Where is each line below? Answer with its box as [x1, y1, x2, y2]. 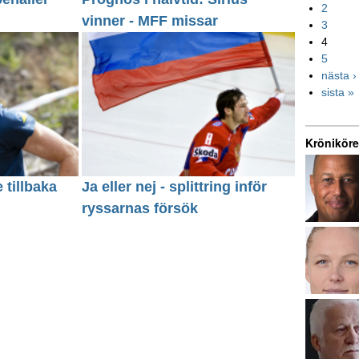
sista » [321, 86, 355, 99]
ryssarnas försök [82, 200, 199, 216]
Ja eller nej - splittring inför [82, 178, 268, 195]
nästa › [321, 69, 357, 83]
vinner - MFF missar [82, 13, 219, 30]
